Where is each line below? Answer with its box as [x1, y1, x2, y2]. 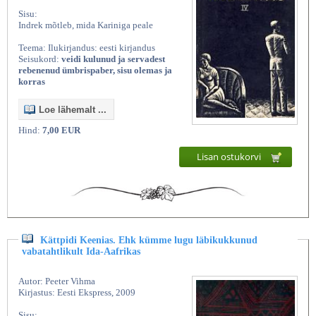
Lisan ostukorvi [197, 150, 263, 164]
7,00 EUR [42, 125, 80, 136]
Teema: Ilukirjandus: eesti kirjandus [18, 42, 155, 54]
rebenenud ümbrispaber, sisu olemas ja [18, 65, 172, 76]
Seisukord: [18, 54, 61, 65]
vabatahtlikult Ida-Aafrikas [22, 246, 140, 257]
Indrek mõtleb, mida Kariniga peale [18, 20, 153, 31]
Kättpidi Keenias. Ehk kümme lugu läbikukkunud [40, 235, 257, 246]
